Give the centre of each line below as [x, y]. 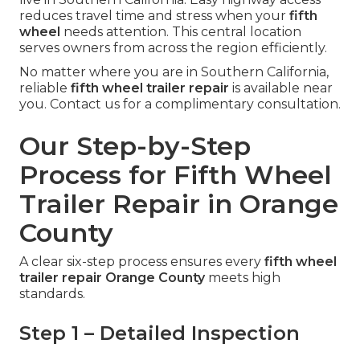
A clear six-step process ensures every [142, 261]
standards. [52, 293]
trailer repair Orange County [112, 277]
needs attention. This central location [181, 31]
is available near [281, 88]
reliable [45, 88]
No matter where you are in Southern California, [174, 72]
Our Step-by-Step [135, 145]
